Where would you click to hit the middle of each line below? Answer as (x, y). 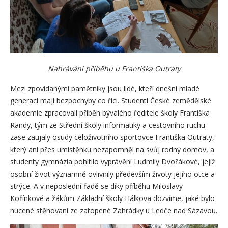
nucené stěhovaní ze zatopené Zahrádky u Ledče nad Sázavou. (114, 211)
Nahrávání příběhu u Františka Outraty (114, 69)
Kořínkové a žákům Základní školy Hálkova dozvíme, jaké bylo (112, 198)
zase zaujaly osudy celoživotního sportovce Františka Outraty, (112, 137)
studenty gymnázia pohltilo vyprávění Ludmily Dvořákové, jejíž (113, 162)
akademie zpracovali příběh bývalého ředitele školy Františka (110, 113)
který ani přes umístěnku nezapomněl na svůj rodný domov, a (112, 150)
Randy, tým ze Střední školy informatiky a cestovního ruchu (108, 125)
